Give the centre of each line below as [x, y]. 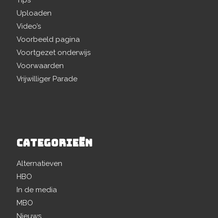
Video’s [28, 26]
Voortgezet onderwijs [53, 53]
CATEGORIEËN [54, 143]
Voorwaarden [40, 66]
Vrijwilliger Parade [47, 79]
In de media [36, 190]
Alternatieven [39, 163]
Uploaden [34, 13]
